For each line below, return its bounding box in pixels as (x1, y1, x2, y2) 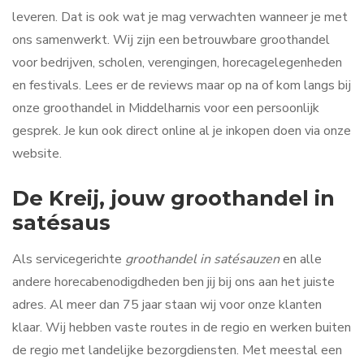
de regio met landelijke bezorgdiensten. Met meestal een (12, 340, 342, 359)
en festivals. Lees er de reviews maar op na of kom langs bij (12, 76, 351, 95)
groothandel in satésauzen (125, 249, 279, 268)
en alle (279, 249, 322, 268)
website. (12, 145, 62, 163)
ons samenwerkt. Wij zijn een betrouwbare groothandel (12, 31, 330, 50)
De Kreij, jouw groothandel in (12, 184, 335, 210)
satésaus (12, 209, 110, 235)
